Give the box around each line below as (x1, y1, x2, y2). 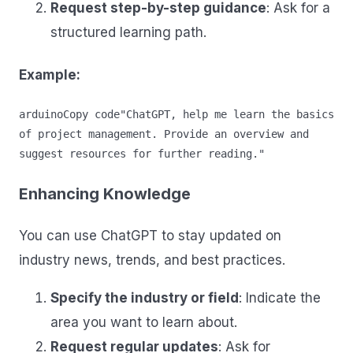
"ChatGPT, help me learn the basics (120, 108, 334, 121)
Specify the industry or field (50, 289, 239, 306)
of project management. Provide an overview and (19, 128, 309, 141)
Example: (19, 66, 80, 83)
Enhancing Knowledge (19, 184, 191, 204)
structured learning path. (50, 24, 206, 40)
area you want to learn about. (50, 314, 237, 330)
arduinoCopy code (19, 108, 120, 121)
